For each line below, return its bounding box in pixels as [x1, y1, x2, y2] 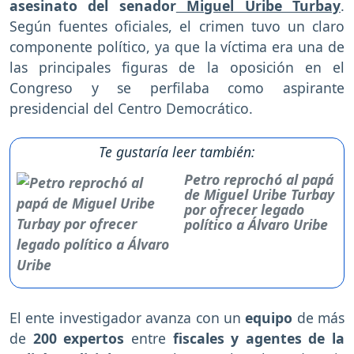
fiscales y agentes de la [165, 329, 345, 348]
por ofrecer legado [183, 200, 304, 220]
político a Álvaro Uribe [183, 215, 328, 235]
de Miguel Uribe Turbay [183, 185, 334, 205]
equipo [245, 308, 297, 328]
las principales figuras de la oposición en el [9, 58, 345, 77]
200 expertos [32, 329, 125, 348]
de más [296, 308, 345, 328]
